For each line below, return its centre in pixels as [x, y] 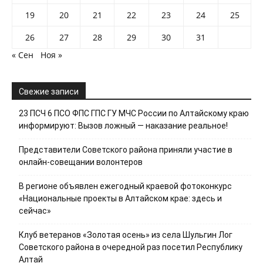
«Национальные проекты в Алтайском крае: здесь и [120, 199]
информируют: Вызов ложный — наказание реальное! [123, 126]
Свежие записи [49, 92]
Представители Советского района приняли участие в [126, 150]
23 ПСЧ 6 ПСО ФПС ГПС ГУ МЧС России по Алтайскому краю [134, 114]
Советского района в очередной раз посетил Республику [131, 247]
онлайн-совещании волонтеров [81, 162]
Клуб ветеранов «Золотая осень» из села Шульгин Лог [126, 235]
